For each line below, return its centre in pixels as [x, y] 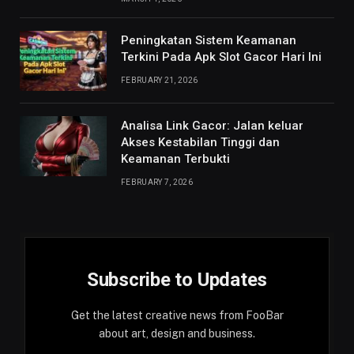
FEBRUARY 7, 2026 [157, 182]
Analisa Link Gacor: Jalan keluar [212, 126]
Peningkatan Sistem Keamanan [209, 40]
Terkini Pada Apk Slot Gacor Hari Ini [221, 57]
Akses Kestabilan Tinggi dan [200, 142]
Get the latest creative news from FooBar [177, 315]
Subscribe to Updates [177, 280]
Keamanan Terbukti [175, 159]
